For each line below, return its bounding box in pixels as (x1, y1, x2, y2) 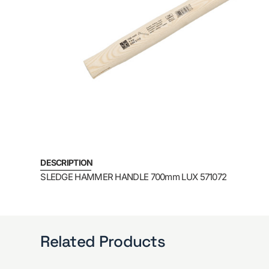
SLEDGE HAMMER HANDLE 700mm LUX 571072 (40, 171, 227, 183)
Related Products (40, 231, 166, 252)
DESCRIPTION (40, 157, 93, 168)
